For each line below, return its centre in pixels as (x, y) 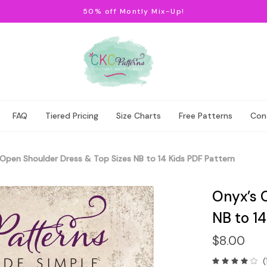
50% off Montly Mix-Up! (133, 11)
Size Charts (139, 116)
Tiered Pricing (72, 116)
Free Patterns (206, 116)
